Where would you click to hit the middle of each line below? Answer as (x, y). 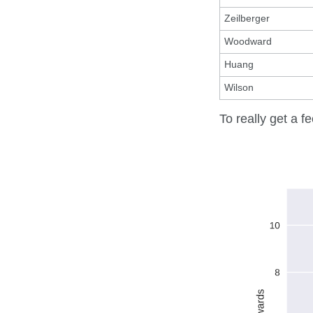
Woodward (248, 42)
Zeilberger (247, 19)
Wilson (239, 88)
